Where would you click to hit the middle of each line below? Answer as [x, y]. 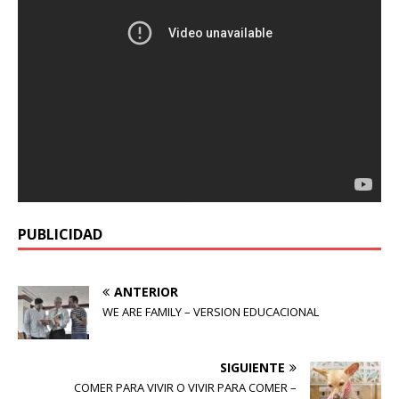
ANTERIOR [146, 292]
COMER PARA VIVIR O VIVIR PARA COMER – [185, 388]
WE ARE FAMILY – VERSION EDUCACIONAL [211, 312]
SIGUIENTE [252, 368]
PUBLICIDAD [60, 235]
